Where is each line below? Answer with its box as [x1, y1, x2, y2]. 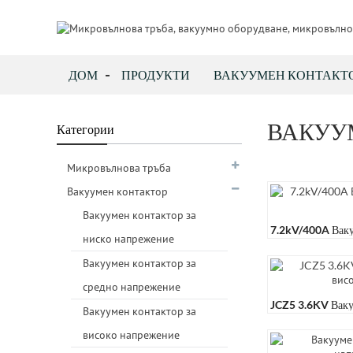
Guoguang [270, 239, 320, 252]
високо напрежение [83, 328, 180, 341]
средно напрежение [83, 280, 180, 293]
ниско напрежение [83, 232, 174, 245]
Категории [57, 121, 114, 136]
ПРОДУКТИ [121, 67, 190, 82]
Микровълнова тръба [67, 161, 171, 174]
